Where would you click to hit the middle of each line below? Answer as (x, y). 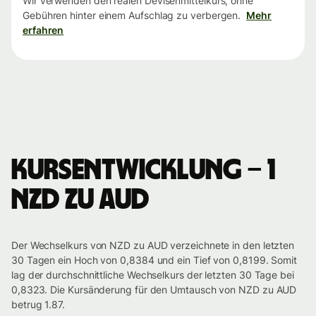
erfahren (43, 30)
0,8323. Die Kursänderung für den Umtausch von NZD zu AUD (154, 290)
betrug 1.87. (38, 305)
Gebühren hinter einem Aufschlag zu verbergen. (132, 16)
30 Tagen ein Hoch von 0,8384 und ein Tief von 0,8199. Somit (154, 260)
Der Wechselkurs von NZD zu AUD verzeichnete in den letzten (153, 245)
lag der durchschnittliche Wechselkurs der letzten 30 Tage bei (153, 275)
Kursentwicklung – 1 (143, 171)
